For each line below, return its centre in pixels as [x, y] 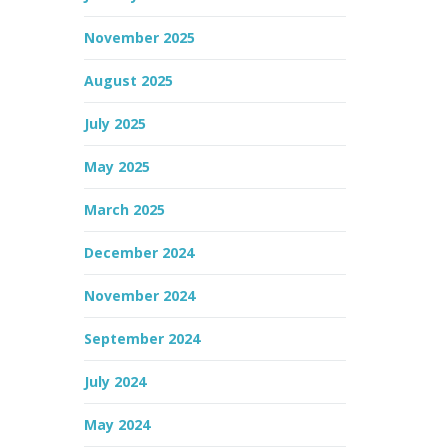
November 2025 [139, 37]
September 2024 [141, 338]
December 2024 [138, 252]
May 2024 [116, 424]
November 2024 [139, 295]
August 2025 [128, 80]
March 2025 [124, 209]
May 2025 [116, 166]
